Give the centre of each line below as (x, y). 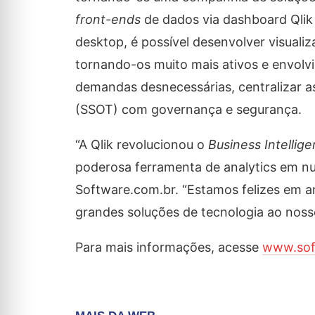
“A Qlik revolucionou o (141, 144)
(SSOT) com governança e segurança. (188, 109)
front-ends (108, 19)
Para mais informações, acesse (168, 247)
